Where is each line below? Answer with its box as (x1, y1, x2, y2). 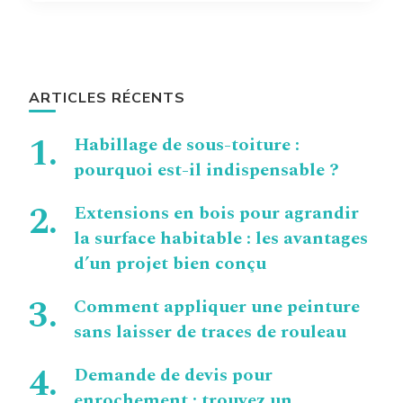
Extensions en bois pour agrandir (74, 200, 359, 228)
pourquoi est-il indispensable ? (74, 157, 339, 184)
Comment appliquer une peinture (74, 293, 360, 321)
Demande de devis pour (74, 362, 273, 390)
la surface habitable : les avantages (74, 225, 368, 253)
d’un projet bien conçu (74, 250, 266, 278)
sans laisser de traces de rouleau (74, 318, 346, 346)
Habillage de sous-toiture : (74, 131, 300, 159)
